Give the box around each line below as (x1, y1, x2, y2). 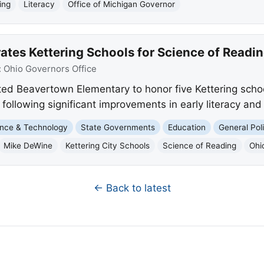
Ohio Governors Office (3, 64, 97, 74)
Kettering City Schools (65, 140, 150, 150)
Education (168, 122, 206, 132)
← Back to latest (93, 182, 171, 194)
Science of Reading (163, 140, 237, 150)
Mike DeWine (4, 140, 53, 150)
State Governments (81, 122, 156, 132)
